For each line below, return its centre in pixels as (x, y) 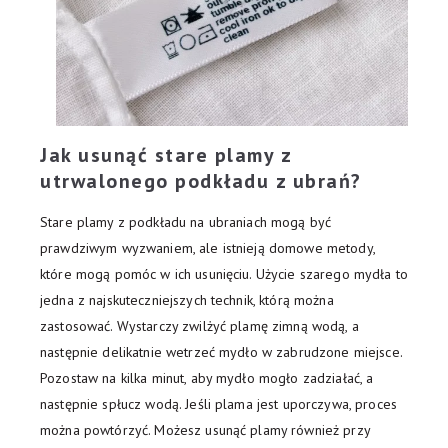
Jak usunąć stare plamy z (165, 155)
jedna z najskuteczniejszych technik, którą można (187, 300)
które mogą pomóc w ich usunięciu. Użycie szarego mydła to (224, 274)
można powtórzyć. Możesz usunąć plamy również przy (205, 430)
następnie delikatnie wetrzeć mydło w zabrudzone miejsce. (221, 352)
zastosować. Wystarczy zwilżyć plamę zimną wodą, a (199, 326)
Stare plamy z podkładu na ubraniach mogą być (186, 222)
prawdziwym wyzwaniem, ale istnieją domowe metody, (207, 248)
